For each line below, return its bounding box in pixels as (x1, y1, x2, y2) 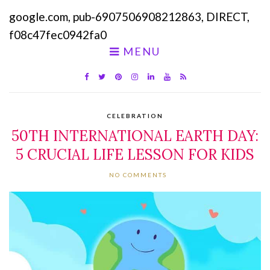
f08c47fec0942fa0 (9, 28, 107, 42)
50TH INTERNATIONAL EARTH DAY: (11, 127, 259, 145)
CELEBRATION (107, 112, 163, 119)
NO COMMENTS (109, 171, 167, 178)
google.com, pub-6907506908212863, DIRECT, (9, 10, 250, 24)
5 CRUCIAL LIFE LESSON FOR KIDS (16, 145, 254, 164)
